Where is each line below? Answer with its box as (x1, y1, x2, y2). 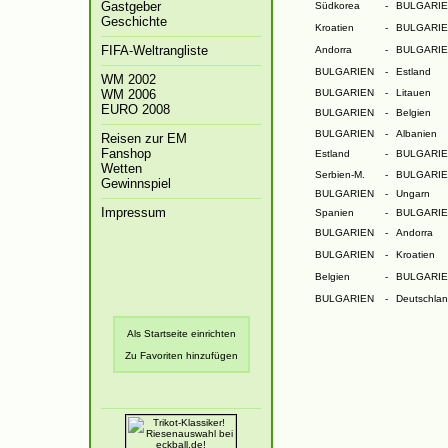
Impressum (101, 205, 166, 220)
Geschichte (101, 14, 167, 29)
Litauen (395, 87, 431, 98)
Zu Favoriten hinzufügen (124, 349, 238, 361)
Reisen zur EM (101, 131, 187, 146)
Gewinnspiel (101, 176, 171, 191)
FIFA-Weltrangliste (101, 43, 208, 58)
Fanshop (101, 146, 151, 161)
